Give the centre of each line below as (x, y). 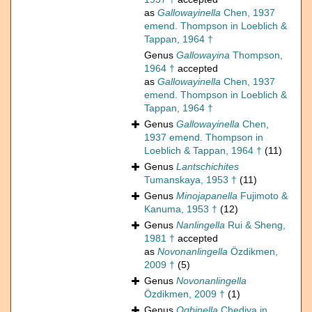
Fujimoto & (263, 196)
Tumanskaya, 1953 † (190, 180)
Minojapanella (207, 196)
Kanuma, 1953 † (181, 209)
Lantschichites (208, 167)
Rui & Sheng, (255, 225)
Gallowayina (203, 55)
